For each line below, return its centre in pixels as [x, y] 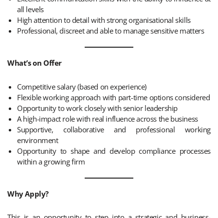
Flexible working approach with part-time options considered [114, 97]
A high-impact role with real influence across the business [108, 118]
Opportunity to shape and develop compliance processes [114, 151]
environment [38, 140]
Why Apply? [28, 194]
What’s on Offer [35, 63]
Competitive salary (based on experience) [82, 86]
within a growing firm [51, 161]
